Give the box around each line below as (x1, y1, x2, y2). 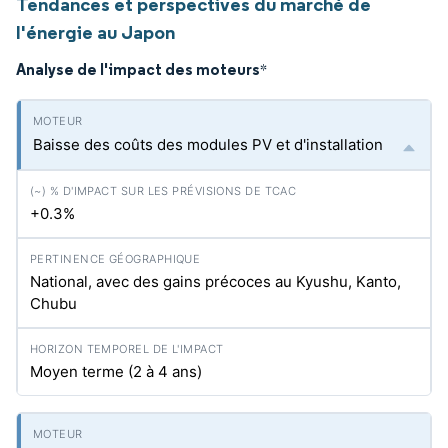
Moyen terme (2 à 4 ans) (30, 362, 202, 381)
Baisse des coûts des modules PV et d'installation (33, 135, 383, 154)
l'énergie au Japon (16, 20, 175, 44)
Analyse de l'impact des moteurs (16, 59, 260, 79)
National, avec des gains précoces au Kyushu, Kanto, (30, 272, 401, 291)
